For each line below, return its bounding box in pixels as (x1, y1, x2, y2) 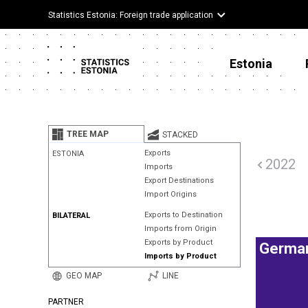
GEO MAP (66, 271, 102, 280)
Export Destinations (144, 176, 214, 185)
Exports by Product (144, 238, 212, 247)
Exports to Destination (144, 210, 223, 219)
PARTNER (48, 297, 84, 307)
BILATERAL (52, 211, 90, 220)
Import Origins (144, 190, 197, 199)
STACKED (162, 130, 198, 140)
